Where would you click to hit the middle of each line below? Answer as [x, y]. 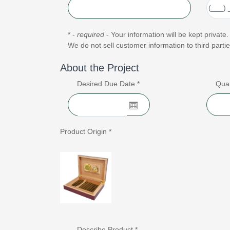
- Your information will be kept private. [166, 34]
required [91, 34]
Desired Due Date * [108, 84]
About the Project [100, 68]
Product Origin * [86, 131]
